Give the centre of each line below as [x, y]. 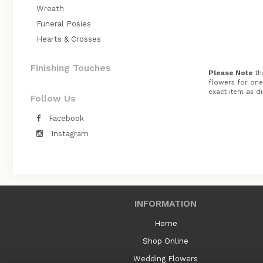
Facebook [65, 118]
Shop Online [166, 241]
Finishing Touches [71, 68]
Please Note [230, 73]
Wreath [50, 9]
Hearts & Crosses [69, 39]
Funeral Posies [64, 24]
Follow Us [53, 98]
